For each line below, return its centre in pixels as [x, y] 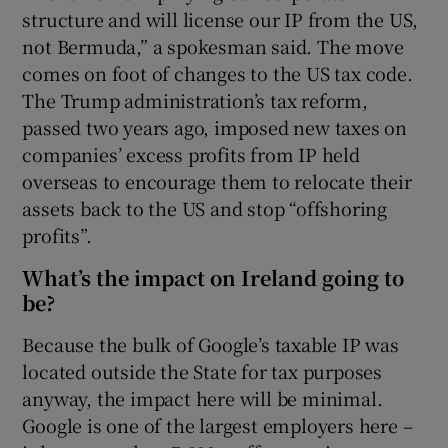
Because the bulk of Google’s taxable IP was [210, 343]
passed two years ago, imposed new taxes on [215, 126]
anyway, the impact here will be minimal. [202, 397]
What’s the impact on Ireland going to [213, 277]
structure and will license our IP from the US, [220, 18]
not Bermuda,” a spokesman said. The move [213, 45]
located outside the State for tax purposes [202, 370]
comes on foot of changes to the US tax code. [217, 72]
